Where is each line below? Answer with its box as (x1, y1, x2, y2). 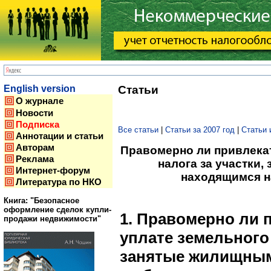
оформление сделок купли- (4, 205, 111, 215)
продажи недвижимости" (4, 214, 101, 224)
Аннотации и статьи (16, 131, 103, 141)
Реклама (16, 154, 54, 164)
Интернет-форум (16, 166, 90, 175)
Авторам (16, 143, 54, 152)
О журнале (16, 96, 64, 106)
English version (4, 83, 76, 94)
